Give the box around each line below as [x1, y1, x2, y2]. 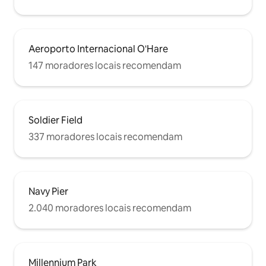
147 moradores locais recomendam [28, 59, 181, 72]
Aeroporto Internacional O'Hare [28, 43, 168, 56]
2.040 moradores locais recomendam [28, 202, 191, 215]
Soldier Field [28, 114, 83, 127]
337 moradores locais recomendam [28, 131, 182, 144]
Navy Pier [28, 185, 68, 198]
